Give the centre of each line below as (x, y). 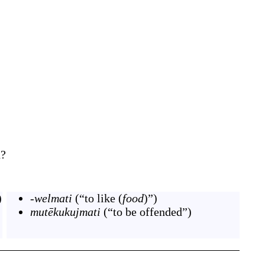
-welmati (51, 198)
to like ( (104, 198)
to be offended (148, 212)
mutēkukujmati (65, 212)
